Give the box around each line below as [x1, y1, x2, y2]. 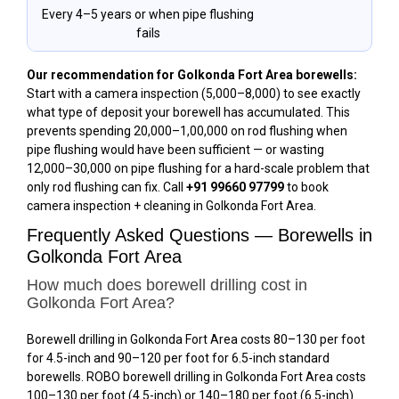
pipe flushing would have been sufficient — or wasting [27, 142, 324, 157]
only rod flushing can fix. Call [27, 179, 186, 194]
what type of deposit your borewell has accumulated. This [27, 104, 350, 119]
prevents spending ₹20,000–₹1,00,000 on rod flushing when [27, 123, 347, 138]
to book [284, 179, 329, 194]
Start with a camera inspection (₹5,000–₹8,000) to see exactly [27, 85, 361, 101]
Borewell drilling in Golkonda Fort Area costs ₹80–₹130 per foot [27, 332, 365, 346]
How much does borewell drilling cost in [27, 276, 307, 294]
